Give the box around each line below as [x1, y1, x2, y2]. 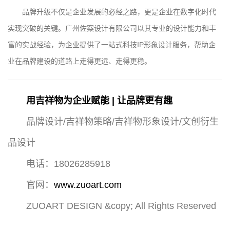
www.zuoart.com [54, 179, 122, 190]
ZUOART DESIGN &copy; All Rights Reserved [26, 200, 219, 211]
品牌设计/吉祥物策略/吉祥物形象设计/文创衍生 [26, 116, 219, 127]
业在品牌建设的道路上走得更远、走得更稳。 [8, 56, 151, 65]
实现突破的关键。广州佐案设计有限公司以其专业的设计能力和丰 [8, 24, 216, 32]
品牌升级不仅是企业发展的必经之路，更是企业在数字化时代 [22, 7, 216, 16]
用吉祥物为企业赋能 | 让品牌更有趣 [26, 95, 172, 106]
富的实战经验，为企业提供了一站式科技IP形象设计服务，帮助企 [8, 40, 216, 49]
